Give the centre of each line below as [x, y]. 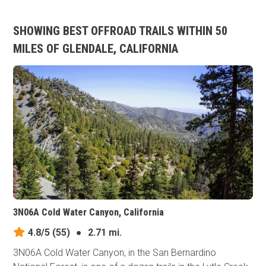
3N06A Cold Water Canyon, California [89, 213]
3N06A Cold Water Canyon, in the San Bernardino [115, 253]
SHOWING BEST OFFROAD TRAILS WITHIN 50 [121, 31]
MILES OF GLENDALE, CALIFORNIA [96, 49]
